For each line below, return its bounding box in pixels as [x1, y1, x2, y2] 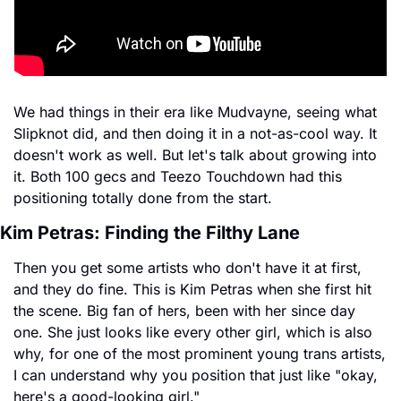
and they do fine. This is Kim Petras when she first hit [13, 279, 371, 298]
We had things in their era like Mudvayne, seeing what [13, 102, 377, 121]
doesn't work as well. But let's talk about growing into [13, 145, 377, 164]
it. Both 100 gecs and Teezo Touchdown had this [13, 166, 342, 185]
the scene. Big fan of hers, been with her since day [13, 301, 355, 320]
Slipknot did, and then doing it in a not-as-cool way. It [13, 124, 377, 142]
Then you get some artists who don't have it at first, [13, 258, 362, 277]
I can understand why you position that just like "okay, [13, 365, 378, 384]
